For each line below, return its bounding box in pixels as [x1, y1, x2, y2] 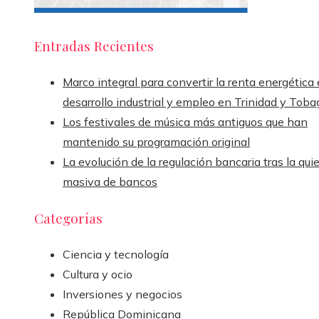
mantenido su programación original [63, 134, 250, 149]
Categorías [34, 209, 103, 228]
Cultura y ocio [63, 267, 132, 282]
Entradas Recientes [34, 36, 154, 55]
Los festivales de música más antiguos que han [63, 114, 308, 129]
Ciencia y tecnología [63, 247, 169, 262]
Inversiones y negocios [63, 287, 182, 302]
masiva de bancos [63, 174, 157, 189]
